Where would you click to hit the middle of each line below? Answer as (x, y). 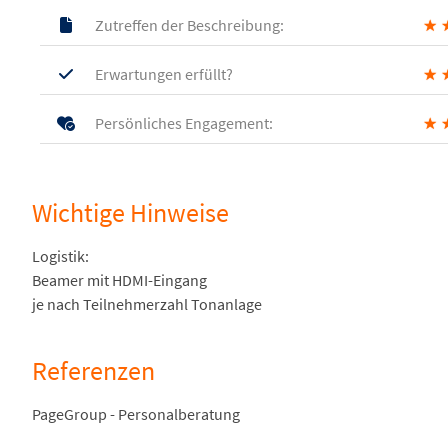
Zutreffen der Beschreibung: (188, 25)
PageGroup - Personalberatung (136, 414)
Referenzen (93, 371)
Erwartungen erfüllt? (162, 74)
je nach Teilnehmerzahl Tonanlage (147, 304)
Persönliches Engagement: (182, 123)
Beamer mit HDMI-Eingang (119, 280)
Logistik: (60, 256)
